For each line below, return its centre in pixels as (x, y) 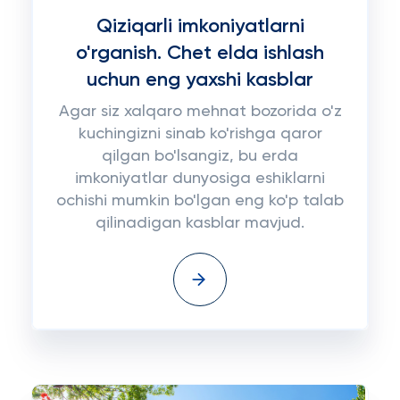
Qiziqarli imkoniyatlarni (200, 27)
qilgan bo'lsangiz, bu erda (200, 156)
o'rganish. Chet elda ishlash (200, 54)
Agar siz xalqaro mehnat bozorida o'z (200, 112)
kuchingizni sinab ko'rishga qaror (200, 134)
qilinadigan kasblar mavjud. (200, 223)
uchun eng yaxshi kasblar (200, 80)
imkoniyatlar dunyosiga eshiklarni (200, 179)
